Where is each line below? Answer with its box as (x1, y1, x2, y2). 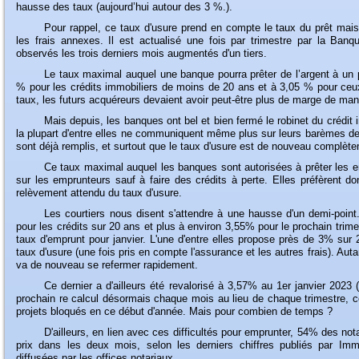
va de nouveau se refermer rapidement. (16, 259, 198, 271)
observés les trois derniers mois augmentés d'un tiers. (16, 47, 267, 59)
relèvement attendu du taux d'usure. (16, 187, 182, 199)
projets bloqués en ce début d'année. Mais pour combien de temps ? (16, 305, 333, 317)
